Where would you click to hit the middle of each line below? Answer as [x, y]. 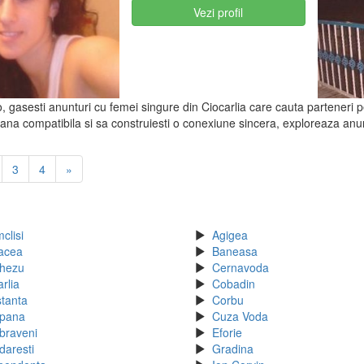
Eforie [227, 333]
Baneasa [235, 251]
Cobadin [234, 284]
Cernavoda [240, 268]
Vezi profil [219, 12]
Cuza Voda [240, 316]
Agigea [230, 235]
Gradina [233, 349]
